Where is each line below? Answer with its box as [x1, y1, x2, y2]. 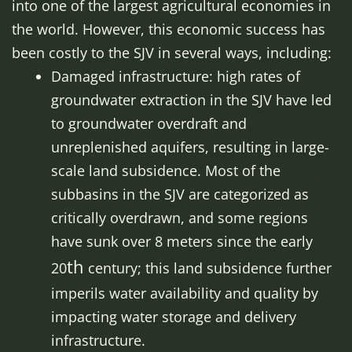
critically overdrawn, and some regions [51, 208, 308, 227]
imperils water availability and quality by [51, 284, 318, 302]
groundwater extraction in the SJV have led [51, 90, 332, 109]
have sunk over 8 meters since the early [51, 232, 313, 251]
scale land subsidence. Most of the [51, 161, 280, 180]
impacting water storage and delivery [51, 307, 296, 326]
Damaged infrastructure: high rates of [51, 67, 300, 86]
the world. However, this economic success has [12, 20, 325, 38]
